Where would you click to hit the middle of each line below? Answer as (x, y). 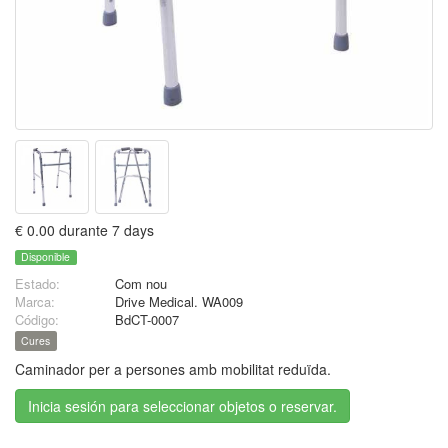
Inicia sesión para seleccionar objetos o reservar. (182, 406)
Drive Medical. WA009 (179, 302)
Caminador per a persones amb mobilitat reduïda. (173, 369)
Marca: (35, 302)
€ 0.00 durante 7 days (84, 230)
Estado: (37, 284)
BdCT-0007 (147, 320)
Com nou (141, 284)
